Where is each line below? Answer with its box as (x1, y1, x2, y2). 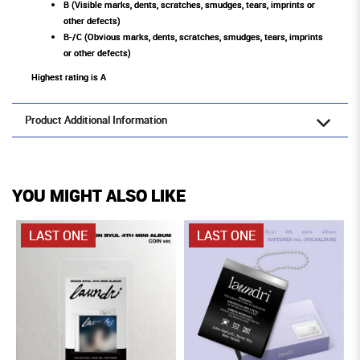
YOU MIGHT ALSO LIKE (12, 184, 186, 207)
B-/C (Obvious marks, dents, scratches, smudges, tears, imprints (63, 31, 323, 43)
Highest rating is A (31, 71, 106, 84)
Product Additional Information (25, 113, 167, 128)
